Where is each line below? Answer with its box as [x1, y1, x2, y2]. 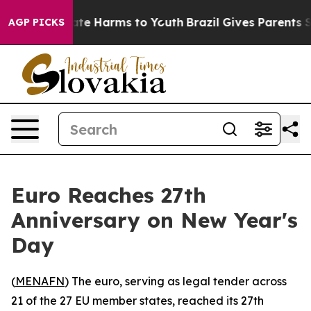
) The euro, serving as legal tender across [65, 274, 287, 288]
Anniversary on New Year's [11, 207, 298, 233]
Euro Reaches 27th [11, 182, 206, 208]
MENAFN [15, 274, 65, 288]
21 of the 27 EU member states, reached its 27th [11, 294, 264, 308]
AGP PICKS [8, 16, 65, 28]
